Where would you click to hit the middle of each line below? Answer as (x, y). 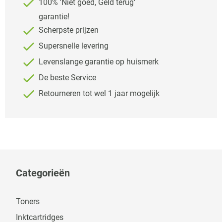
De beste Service (66, 78)
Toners (28, 201)
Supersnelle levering (73, 46)
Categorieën (43, 173)
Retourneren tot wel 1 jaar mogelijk (98, 94)
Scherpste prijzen (68, 30)
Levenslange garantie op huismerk (98, 62)
